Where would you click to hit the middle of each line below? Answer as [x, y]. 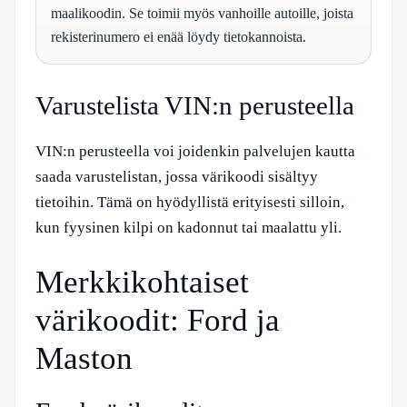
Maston [84, 358]
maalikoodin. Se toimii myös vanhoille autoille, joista [202, 13]
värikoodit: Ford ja [158, 320]
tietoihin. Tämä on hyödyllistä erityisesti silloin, [190, 202]
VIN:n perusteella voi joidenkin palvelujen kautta [195, 151]
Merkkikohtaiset [142, 282]
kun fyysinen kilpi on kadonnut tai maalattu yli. [189, 227]
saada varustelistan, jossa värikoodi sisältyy [177, 176]
